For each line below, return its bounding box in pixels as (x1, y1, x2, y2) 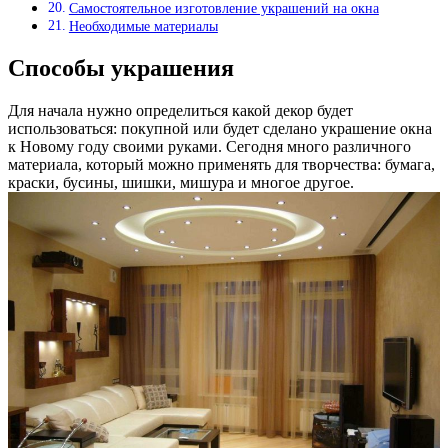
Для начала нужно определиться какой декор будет (8, 101, 353, 119)
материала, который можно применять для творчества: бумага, (8, 155, 435, 173)
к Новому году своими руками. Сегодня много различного (8, 137, 411, 155)
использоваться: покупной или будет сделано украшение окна (8, 119, 432, 137)
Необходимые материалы (68, 17, 218, 34)
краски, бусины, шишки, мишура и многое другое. (8, 173, 354, 191)
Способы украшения (8, 54, 234, 81)
